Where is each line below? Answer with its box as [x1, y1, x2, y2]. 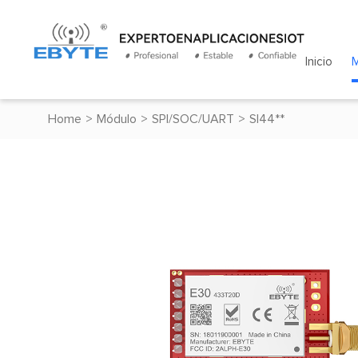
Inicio [304, 56, 332, 68]
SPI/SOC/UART [152, 113, 234, 125]
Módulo [97, 113, 137, 125]
